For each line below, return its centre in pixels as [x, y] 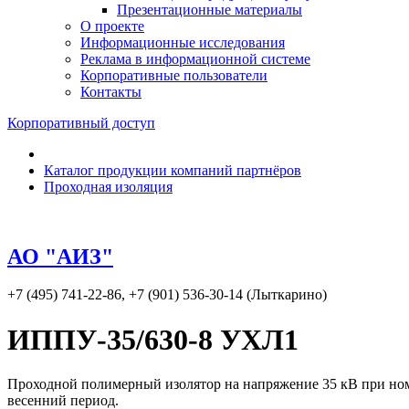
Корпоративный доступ [81, 122]
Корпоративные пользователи [174, 75]
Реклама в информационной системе [195, 58]
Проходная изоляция [108, 186]
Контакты [111, 91]
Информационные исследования [183, 42]
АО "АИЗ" [60, 256]
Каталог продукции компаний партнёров [173, 170]
